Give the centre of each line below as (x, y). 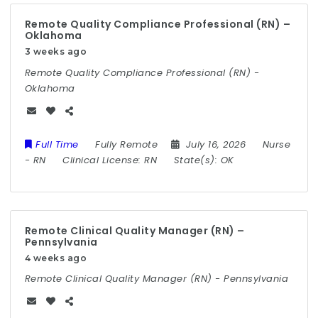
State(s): (197, 160)
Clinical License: (104, 160)
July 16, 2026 (217, 144)
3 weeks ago (56, 52)
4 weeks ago (56, 258)
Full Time (57, 144)
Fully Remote (127, 144)
